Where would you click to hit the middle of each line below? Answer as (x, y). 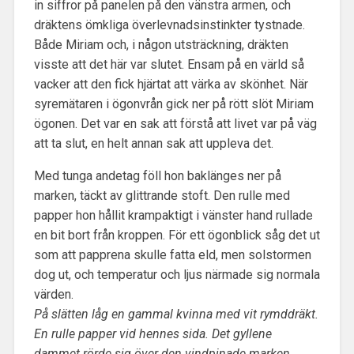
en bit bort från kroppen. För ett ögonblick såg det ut (177, 235)
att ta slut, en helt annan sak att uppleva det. (153, 144)
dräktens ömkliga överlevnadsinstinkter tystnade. (169, 25)
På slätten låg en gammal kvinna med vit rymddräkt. (176, 314)
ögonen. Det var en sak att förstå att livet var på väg (175, 124)
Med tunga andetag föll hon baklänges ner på (157, 176)
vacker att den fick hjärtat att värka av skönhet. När (171, 85)
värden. (53, 295)
